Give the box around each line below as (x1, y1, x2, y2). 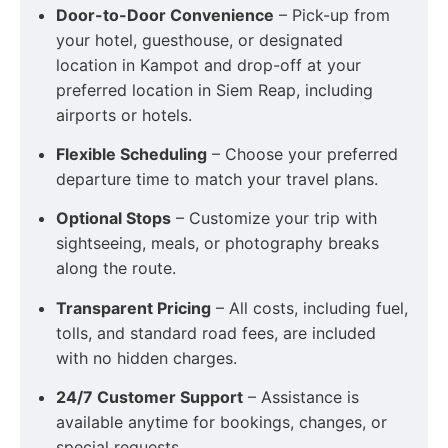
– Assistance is (243, 387, 359, 408)
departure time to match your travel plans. (56, 168, 378, 189)
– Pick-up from (274, 4, 390, 25)
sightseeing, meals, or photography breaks (56, 233, 379, 254)
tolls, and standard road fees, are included (56, 322, 376, 343)
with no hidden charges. (56, 347, 237, 368)
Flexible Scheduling (56, 143, 207, 164)
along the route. (56, 258, 176, 279)
